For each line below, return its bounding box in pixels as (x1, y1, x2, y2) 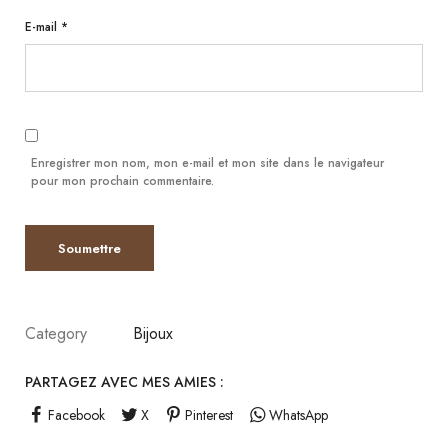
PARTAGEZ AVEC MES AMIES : (25, 372, 224, 392)
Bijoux (133, 322, 173, 345)
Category (25, 322, 87, 345)
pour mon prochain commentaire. (31, 172, 214, 190)
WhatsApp (268, 404, 328, 425)
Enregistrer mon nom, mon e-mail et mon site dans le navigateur (31, 154, 384, 172)
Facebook (47, 404, 105, 425)
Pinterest (184, 404, 233, 425)
